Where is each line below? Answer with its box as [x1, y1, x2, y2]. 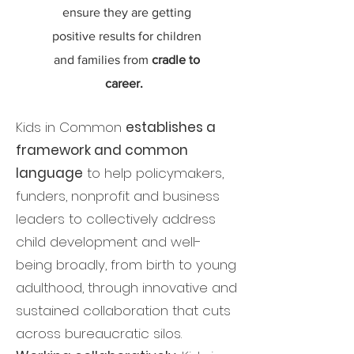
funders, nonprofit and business [16, 186, 220, 205]
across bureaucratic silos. [16, 324, 186, 343]
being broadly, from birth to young [16, 255, 236, 274]
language [16, 164, 83, 183]
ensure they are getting [62, 6, 191, 19]
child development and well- [16, 232, 201, 251]
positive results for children [52, 29, 201, 43]
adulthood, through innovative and [16, 278, 237, 297]
